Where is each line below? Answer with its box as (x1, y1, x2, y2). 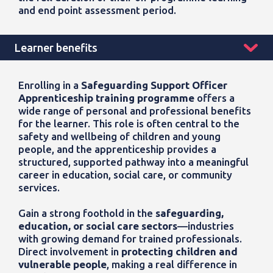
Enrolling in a (18, 79, 81, 91)
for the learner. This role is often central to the (18, 118, 239, 130)
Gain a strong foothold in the (18, 207, 155, 219)
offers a (194, 92, 235, 104)
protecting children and (121, 246, 238, 258)
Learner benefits (15, 41, 97, 54)
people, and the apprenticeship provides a (18, 143, 216, 155)
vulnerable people (18, 258, 107, 271)
